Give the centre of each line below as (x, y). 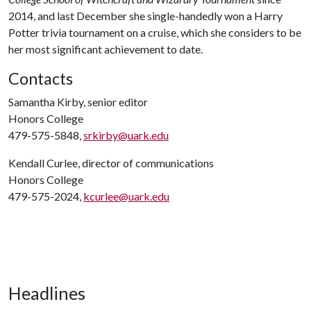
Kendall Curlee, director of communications (111, 163)
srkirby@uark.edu (126, 135)
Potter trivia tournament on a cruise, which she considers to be (155, 32)
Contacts (41, 78)
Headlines (47, 293)
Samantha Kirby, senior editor (78, 102)
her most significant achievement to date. (106, 49)
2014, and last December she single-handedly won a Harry (145, 16)
